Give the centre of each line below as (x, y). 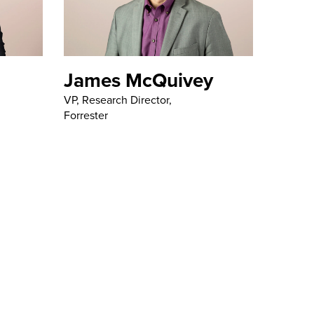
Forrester (86, 116)
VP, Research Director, (118, 100)
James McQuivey (138, 80)
